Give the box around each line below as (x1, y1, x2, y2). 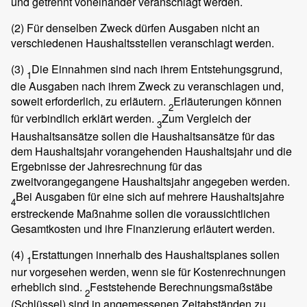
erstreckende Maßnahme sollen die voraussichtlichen (11, 205, 270, 221)
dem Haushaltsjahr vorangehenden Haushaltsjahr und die (11, 143, 292, 159)
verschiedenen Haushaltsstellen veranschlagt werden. (11, 35, 274, 51)
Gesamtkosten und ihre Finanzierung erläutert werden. (11, 220, 275, 236)
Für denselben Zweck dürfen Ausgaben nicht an (24, 20, 260, 36)
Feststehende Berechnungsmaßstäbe (90, 279, 273, 295)
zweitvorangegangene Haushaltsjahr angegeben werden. (11, 173, 290, 189)
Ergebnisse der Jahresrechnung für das (11, 158, 202, 174)
